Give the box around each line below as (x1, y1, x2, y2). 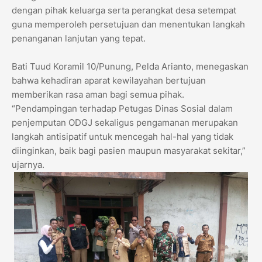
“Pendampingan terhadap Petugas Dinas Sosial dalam (12, 103, 233, 115)
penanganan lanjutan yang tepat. (12, 33, 146, 44)
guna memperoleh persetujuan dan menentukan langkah (12, 19, 245, 30)
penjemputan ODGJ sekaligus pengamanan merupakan (12, 117, 238, 129)
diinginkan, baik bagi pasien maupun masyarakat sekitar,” (12, 145, 246, 157)
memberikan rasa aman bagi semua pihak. (12, 89, 184, 101)
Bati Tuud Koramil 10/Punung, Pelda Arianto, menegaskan (12, 61, 249, 73)
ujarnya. (12, 159, 44, 171)
